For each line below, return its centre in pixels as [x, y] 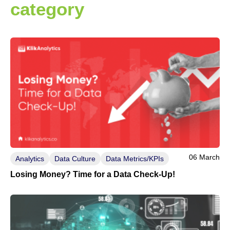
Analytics [30, 158]
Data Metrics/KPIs [135, 158]
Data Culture [75, 158]
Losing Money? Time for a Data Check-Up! [93, 175]
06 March [204, 157]
